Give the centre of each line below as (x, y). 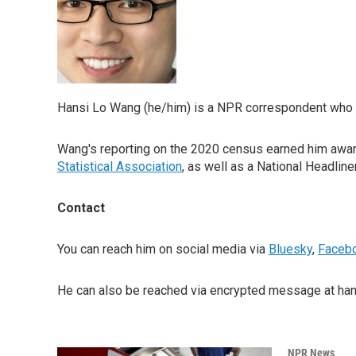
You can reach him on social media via (163, 249)
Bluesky (290, 249)
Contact (81, 208)
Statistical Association (120, 166)
